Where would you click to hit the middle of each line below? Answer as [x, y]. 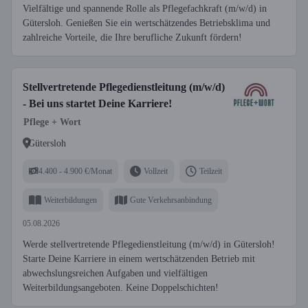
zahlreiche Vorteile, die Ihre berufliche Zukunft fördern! [132, 37]
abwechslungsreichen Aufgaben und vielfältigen [115, 273]
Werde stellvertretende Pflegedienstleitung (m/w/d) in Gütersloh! [149, 244]
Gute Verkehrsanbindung [171, 200]
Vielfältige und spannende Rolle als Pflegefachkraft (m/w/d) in [145, 9]
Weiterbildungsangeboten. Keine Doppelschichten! [121, 288]
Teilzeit [211, 171]
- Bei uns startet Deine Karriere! [97, 103]
